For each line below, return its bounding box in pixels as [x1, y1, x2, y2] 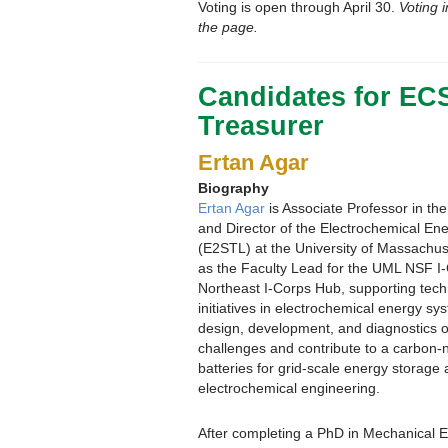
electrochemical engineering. [198, 379, 380, 396]
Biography [198, 179, 269, 196]
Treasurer [198, 110, 324, 141]
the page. [198, 18, 258, 35]
